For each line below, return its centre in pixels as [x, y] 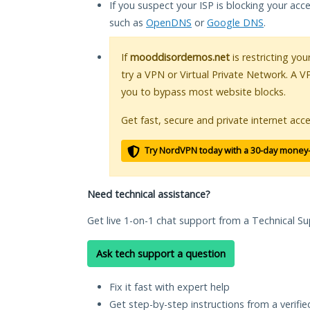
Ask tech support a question [161, 254]
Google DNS [235, 23]
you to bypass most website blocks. [203, 92]
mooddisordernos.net [180, 57]
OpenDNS [169, 23]
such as [128, 23]
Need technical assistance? [149, 194]
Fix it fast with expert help [170, 287]
